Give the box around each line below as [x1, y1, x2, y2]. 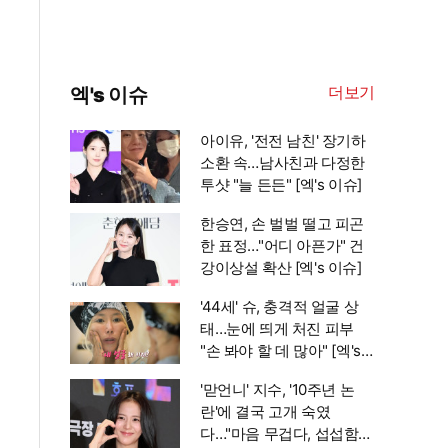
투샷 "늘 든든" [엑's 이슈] [200, 175, 362, 194]
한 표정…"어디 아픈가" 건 [200, 236, 364, 255]
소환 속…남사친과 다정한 [200, 153, 365, 172]
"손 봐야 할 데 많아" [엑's [200, 341, 361, 360]
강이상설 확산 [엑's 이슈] [200, 258, 362, 277]
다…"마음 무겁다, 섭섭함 [200, 424, 359, 443]
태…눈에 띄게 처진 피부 [200, 319, 354, 338]
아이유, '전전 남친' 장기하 [200, 131, 366, 150]
